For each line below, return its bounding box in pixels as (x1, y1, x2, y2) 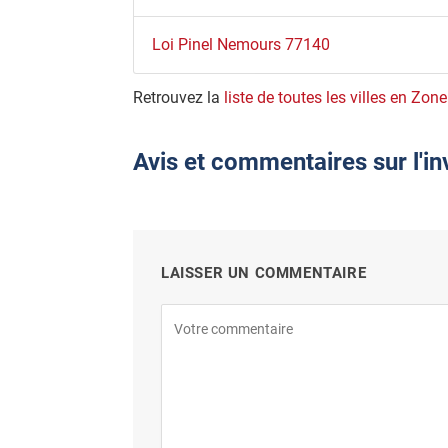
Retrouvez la (133, 87, 224, 107)
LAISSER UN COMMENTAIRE (161, 264, 367, 283)
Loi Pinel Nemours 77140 (151, 34, 330, 54)
